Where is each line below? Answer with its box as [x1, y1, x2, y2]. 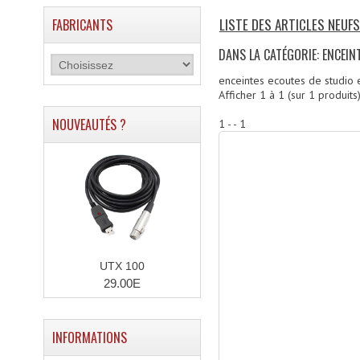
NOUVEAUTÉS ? [51, 115, 126, 134]
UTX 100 [99, 260, 145, 272]
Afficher [218, 88, 260, 102]
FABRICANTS [51, 15, 112, 35]
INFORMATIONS [51, 328, 127, 347]
